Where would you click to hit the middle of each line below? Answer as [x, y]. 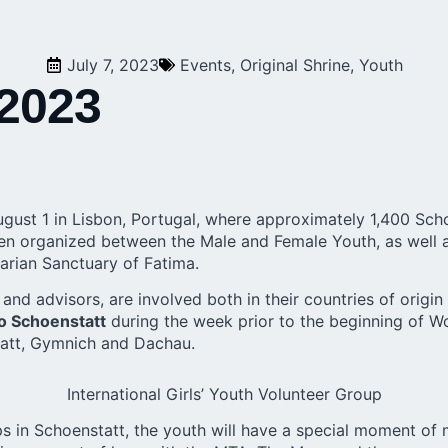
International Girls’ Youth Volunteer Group [224, 393]
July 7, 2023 [112, 64]
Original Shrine [294, 64]
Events [205, 64]
